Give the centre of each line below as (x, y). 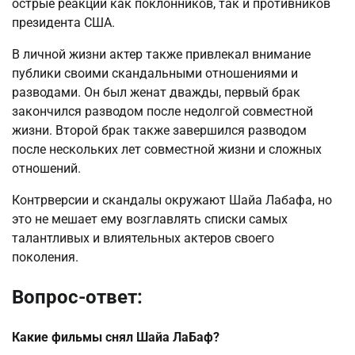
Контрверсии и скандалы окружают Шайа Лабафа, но (172, 200)
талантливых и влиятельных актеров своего (143, 238)
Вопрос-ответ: (77, 297)
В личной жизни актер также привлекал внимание (161, 54)
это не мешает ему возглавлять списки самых (150, 219)
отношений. (46, 168)
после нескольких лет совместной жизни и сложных (167, 149)
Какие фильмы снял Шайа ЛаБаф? (116, 338)
